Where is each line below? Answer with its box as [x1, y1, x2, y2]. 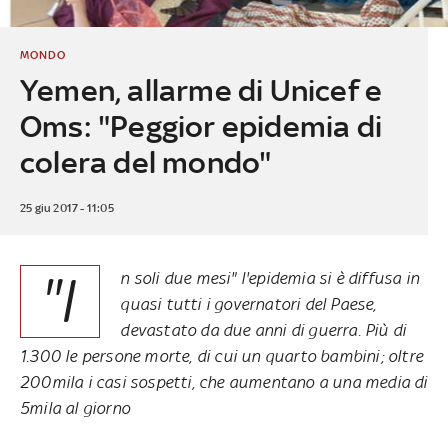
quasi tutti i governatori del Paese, [120, 293, 377, 314]
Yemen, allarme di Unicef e [19, 72, 383, 108]
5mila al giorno [20, 397, 130, 418]
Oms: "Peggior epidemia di [19, 108, 382, 144]
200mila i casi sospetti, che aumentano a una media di [20, 371, 428, 392]
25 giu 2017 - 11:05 [19, 200, 114, 215]
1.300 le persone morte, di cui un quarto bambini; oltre [20, 345, 424, 366]
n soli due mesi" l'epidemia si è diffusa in [120, 267, 419, 288]
